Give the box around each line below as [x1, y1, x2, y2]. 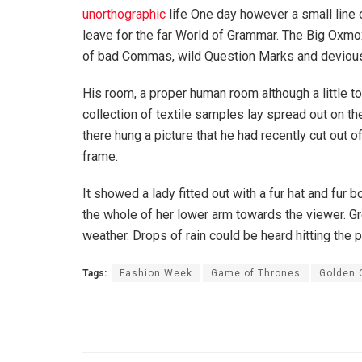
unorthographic [82, 6, 166, 23]
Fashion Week [120, 267, 192, 280]
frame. [82, 149, 118, 165]
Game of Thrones [211, 267, 301, 280]
